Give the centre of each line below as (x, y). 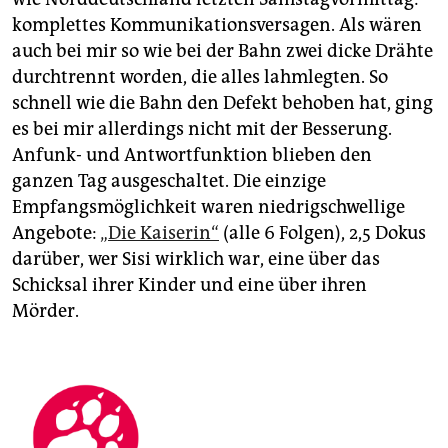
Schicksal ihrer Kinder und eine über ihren (189, 285)
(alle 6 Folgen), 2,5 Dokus (322, 233)
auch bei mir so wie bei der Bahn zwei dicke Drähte (222, 51)
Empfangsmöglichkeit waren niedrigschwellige (208, 207)
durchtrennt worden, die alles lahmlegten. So (200, 77)
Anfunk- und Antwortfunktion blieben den (192, 155)
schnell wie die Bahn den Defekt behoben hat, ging (222, 103)
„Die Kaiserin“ (159, 233)
